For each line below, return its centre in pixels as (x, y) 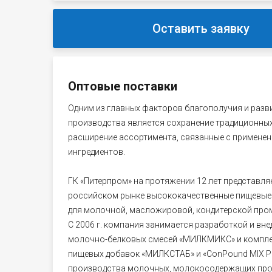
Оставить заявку (201, 29)
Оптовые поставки (123, 86)
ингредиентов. (97, 152)
